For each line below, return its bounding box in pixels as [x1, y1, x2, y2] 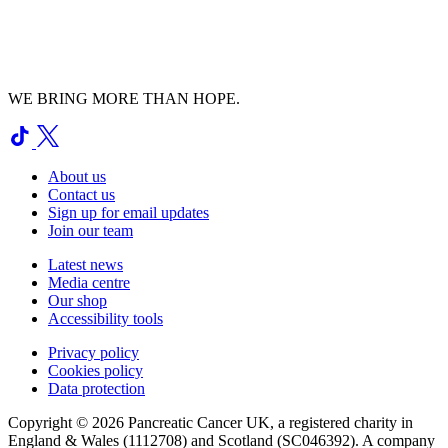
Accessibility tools [48, 310, 163, 328]
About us [48, 168, 106, 186]
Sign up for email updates [48, 204, 209, 222]
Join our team [48, 222, 133, 240]
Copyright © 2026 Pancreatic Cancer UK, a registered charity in [8, 414, 413, 432]
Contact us [48, 186, 115, 204]
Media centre [48, 274, 130, 292]
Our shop [48, 292, 107, 310]
